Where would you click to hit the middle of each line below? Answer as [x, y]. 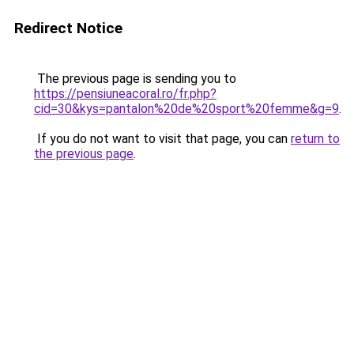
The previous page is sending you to [135, 79]
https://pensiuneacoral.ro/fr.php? [125, 94]
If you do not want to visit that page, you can [162, 139]
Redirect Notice [68, 28]
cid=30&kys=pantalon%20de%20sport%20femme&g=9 [186, 109]
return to [315, 139]
